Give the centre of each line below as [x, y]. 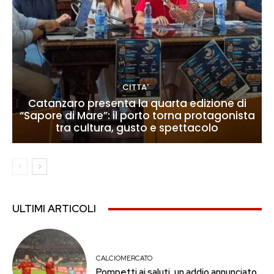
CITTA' [135, 87]
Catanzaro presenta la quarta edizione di [137, 104]
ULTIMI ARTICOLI [54, 209]
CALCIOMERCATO [124, 258]
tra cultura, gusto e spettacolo [137, 128]
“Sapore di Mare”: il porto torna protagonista [137, 116]
